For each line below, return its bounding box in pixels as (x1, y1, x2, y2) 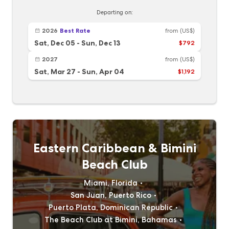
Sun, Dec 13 (81, 38, 121, 48)
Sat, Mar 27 (34, 67, 76, 76)
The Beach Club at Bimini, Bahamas (44, 215, 177, 224)
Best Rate (60, 27, 90, 34)
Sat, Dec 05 (34, 38, 75, 48)
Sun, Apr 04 (82, 67, 124, 76)
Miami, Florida (84, 178, 138, 188)
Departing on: (96, 9, 133, 16)
